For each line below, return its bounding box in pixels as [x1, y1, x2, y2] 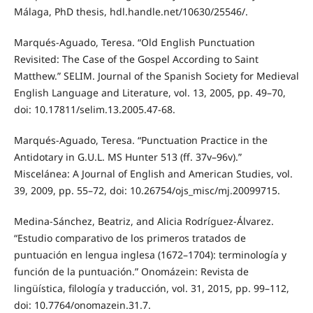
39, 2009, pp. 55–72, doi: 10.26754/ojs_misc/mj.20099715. [13, 183, 280, 197]
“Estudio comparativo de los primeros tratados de [13, 231, 246, 245]
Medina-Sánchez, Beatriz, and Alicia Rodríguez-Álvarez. [13, 214, 274, 228]
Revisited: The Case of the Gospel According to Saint [13, 52, 259, 66]
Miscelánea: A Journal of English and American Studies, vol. [13, 166, 293, 180]
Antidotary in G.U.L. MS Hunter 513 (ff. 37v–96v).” [13, 150, 242, 163]
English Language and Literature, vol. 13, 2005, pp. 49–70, [13, 85, 286, 99]
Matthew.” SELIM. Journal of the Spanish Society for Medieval [13, 68, 299, 82]
